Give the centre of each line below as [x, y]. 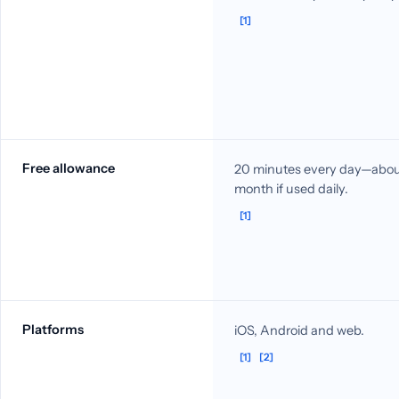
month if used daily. [291, 188]
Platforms [53, 329]
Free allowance [69, 168]
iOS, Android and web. [299, 330]
